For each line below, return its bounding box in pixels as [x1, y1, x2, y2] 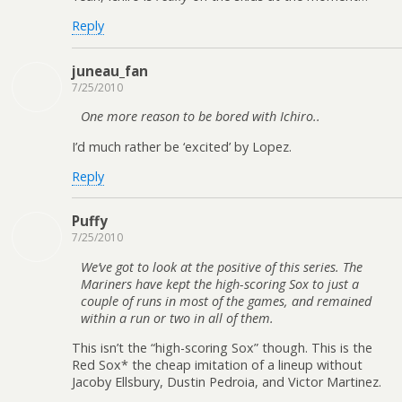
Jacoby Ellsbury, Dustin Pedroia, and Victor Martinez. [72, 373, 381, 391]
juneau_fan [72, 61, 148, 80]
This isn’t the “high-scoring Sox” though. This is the [72, 339, 372, 357]
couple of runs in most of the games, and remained [81, 292, 371, 310]
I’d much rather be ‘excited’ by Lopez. [72, 137, 292, 155]
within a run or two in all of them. [81, 309, 274, 327]
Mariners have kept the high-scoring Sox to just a [81, 275, 359, 293]
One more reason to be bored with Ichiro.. [81, 108, 320, 126]
